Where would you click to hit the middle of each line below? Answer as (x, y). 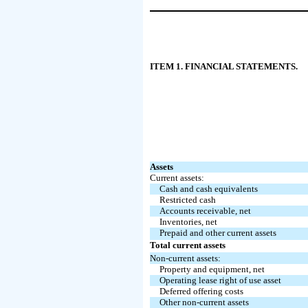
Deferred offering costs (201, 291)
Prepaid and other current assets (218, 232)
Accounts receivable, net (205, 210)
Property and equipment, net (212, 269)
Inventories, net (188, 221)
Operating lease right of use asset (220, 280)
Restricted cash (187, 199)
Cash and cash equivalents (208, 188)
